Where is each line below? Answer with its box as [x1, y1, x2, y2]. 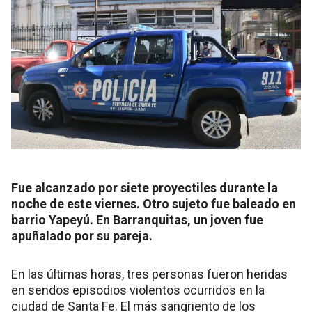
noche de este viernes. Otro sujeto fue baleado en [11, 196, 296, 211]
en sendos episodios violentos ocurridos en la [11, 283, 265, 297]
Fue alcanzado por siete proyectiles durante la [11, 180, 278, 195]
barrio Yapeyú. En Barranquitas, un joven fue [11, 212, 263, 227]
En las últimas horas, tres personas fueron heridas [11, 267, 288, 281]
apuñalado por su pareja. [11, 228, 153, 243]
